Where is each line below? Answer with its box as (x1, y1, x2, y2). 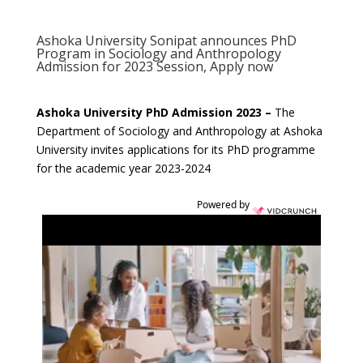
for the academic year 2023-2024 (36, 160, 211, 176)
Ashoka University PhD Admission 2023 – (36, 105, 275, 120)
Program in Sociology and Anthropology (36, 45, 281, 62)
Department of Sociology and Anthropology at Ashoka (36, 123, 322, 139)
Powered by (196, 198, 252, 211)
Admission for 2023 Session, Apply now (36, 58, 273, 75)
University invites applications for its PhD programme (36, 142, 315, 157)
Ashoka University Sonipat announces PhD (36, 32, 297, 49)
